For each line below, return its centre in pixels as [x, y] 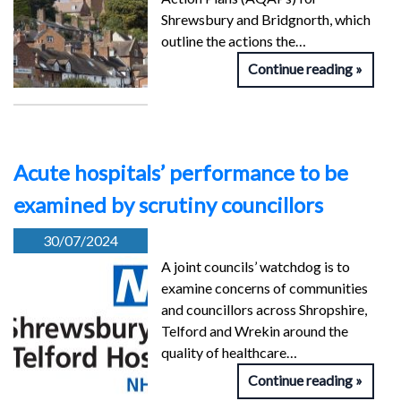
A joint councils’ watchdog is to [256, 266]
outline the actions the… [234, 40]
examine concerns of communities [264, 287]
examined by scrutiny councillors [168, 204]
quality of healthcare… [229, 352]
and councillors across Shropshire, [264, 309]
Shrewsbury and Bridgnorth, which [266, 19]
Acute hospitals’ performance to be [181, 172]
